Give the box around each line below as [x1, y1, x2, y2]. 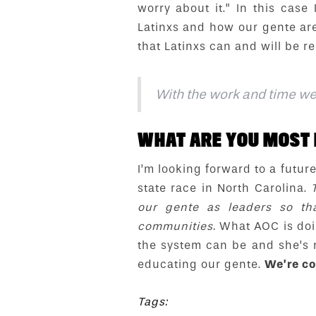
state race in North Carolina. [137, 181, 312, 195]
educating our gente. [137, 257, 265, 272]
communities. [137, 219, 216, 233]
